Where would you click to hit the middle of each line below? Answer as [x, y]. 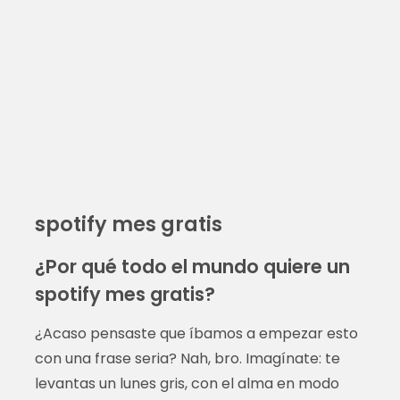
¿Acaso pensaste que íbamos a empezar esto [196, 333]
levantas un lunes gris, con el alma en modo [187, 383]
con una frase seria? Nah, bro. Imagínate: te [187, 358]
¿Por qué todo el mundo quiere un [192, 266]
